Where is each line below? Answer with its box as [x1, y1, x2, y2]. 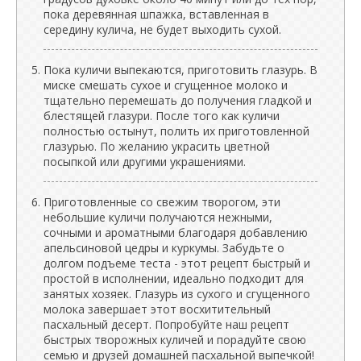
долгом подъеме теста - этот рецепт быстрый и [44, 255, 310, 271]
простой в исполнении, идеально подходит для [44, 270, 304, 286]
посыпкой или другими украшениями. [44, 153, 246, 169]
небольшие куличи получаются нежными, [44, 209, 272, 225]
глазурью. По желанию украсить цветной [44, 138, 270, 154]
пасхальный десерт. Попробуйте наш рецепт [44, 316, 289, 332]
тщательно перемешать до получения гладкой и [44, 92, 312, 108]
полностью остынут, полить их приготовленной [44, 122, 309, 139]
